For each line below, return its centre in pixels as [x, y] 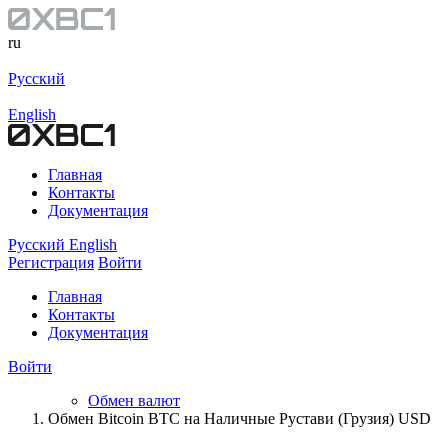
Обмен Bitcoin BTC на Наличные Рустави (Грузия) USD [239, 418]
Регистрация [51, 262]
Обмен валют [134, 400]
